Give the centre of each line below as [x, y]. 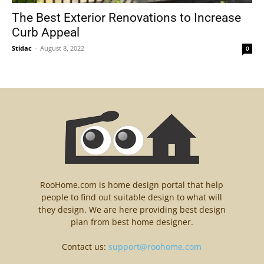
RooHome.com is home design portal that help [132, 185]
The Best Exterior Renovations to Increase [126, 18]
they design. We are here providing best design [132, 210]
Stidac [22, 48]
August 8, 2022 [62, 48]
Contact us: [85, 247]
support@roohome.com [155, 247]
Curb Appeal [46, 33]
